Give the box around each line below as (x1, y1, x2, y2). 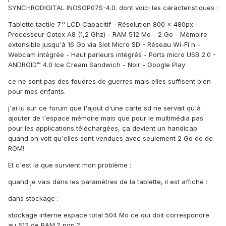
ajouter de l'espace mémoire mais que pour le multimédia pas (8, 114, 203, 123)
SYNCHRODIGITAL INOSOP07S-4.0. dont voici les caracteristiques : (8, 4, 218, 12)
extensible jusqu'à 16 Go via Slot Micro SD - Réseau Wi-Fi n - (8, 40, 200, 49)
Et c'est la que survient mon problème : (8, 161, 131, 169)
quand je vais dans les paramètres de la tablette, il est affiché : (8, 178, 207, 186)
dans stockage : (8, 194, 59, 203)
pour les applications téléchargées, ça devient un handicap (8, 124, 197, 133)
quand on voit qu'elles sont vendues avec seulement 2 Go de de (8, 134, 213, 143)
